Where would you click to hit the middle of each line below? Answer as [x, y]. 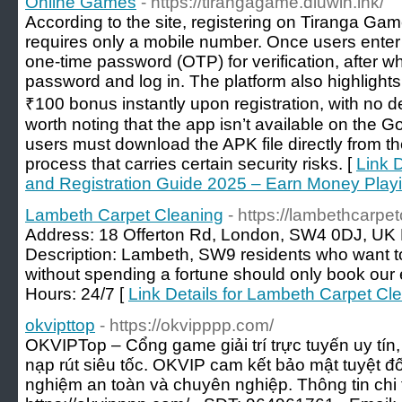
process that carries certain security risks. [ [191, 164]
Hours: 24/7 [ [77, 294]
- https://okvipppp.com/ [187, 325]
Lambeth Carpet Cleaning [124, 215]
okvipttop [60, 325]
